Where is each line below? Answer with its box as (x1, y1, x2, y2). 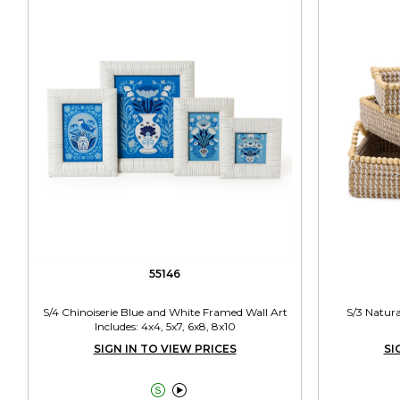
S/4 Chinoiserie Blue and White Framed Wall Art (42, 304, 287, 319)
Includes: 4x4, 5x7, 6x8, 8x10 (94, 319, 236, 333)
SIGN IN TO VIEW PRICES (93, 341, 237, 355)
